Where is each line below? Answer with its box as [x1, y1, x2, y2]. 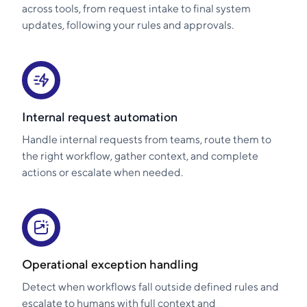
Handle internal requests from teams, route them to [22, 133, 271, 147]
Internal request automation [22, 110, 177, 125]
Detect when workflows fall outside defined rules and [22, 280, 279, 294]
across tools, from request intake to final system [22, 2, 251, 16]
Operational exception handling [22, 257, 198, 272]
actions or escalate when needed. [22, 166, 183, 180]
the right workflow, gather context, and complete [22, 149, 258, 163]
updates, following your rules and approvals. [22, 19, 234, 32]
